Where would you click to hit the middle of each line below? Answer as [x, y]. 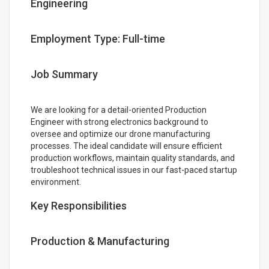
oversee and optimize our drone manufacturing [120, 134]
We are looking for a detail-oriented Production [119, 110]
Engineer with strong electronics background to [119, 122]
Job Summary [64, 74]
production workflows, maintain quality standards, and [133, 158]
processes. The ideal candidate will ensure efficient [126, 146]
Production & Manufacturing [100, 241]
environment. [56, 182]
